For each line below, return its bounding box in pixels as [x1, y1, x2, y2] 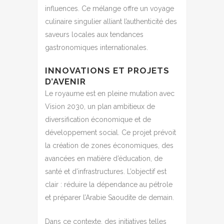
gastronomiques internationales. [45, 43, 148, 51]
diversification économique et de [45, 115, 151, 123]
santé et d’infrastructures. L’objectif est [45, 167, 166, 175]
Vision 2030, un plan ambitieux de [45, 102, 155, 110]
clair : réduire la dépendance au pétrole [45, 180, 172, 188]
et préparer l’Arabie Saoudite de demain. [45, 193, 174, 201]
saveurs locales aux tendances [45, 30, 143, 38]
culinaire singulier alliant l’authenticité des [45, 17, 177, 25]
